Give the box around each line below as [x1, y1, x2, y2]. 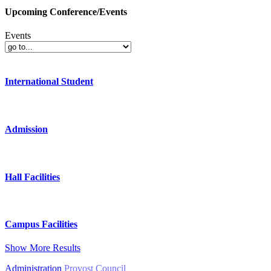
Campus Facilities [5, 219, 77, 230]
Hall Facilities [5, 171, 60, 182]
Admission [5, 123, 48, 134]
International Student [5, 76, 93, 87]
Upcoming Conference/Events [5, 6, 127, 17]
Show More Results [5, 243, 80, 253]
